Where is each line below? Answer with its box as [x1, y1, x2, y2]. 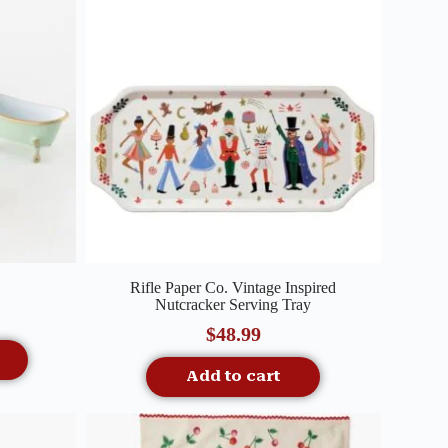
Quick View [181, 267, 259, 285]
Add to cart [186, 366, 281, 385]
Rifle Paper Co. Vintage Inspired [130, 278, 337, 296]
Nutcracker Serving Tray [155, 295, 312, 313]
